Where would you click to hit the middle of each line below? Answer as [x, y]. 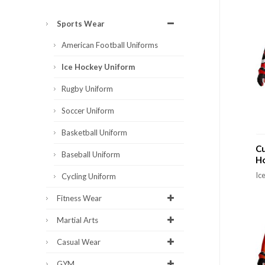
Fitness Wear [79, 198]
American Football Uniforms [110, 45]
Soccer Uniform [88, 111]
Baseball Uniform [91, 155]
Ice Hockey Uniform [98, 67]
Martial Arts [77, 220]
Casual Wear [79, 242]
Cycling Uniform [89, 177]
